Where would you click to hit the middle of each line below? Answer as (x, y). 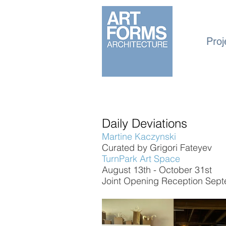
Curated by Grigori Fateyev (157, 148)
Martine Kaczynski (139, 136)
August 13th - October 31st (157, 170)
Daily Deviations (145, 123)
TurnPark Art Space (141, 159)
